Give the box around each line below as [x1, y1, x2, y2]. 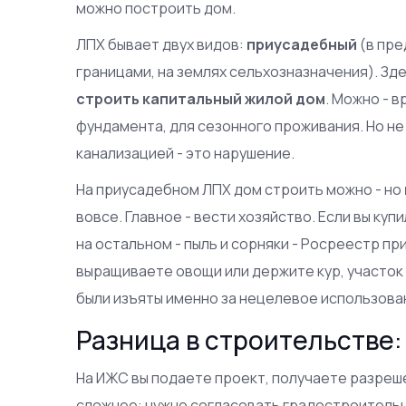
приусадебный [246, 34, 358, 54]
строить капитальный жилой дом [76, 88, 326, 109]
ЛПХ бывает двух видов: [76, 34, 247, 54]
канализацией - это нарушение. [76, 142, 295, 163]
